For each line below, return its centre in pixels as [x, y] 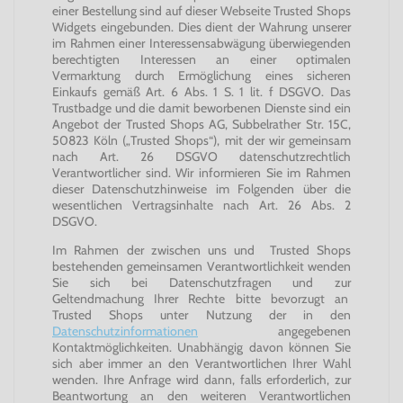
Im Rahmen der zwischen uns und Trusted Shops [201, 250]
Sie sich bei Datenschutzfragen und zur [201, 282]
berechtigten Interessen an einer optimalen [201, 59]
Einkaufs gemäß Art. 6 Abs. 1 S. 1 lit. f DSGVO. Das [201, 92]
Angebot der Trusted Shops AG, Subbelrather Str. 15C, [201, 124]
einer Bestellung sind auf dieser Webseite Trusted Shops [201, 11]
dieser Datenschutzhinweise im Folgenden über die [201, 189]
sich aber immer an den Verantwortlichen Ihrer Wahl [201, 363]
